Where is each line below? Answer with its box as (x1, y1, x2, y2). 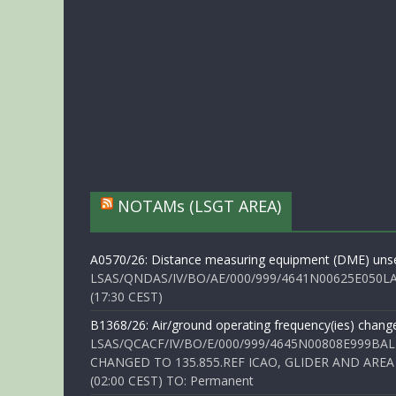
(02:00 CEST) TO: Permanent (90, 372, 254, 389)
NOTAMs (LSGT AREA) (118, 195, 281, 217)
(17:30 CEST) (90, 288, 163, 305)
